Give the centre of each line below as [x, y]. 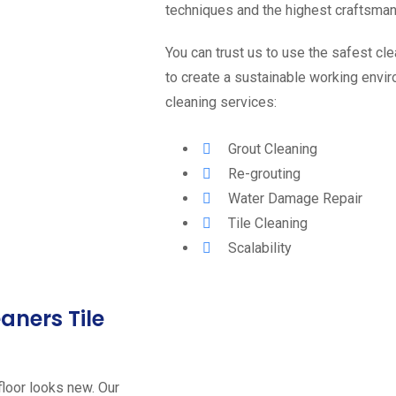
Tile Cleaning [268, 223]
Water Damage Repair [295, 198]
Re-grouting [264, 174]
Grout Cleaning [273, 149]
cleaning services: [221, 102]
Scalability [260, 248]
